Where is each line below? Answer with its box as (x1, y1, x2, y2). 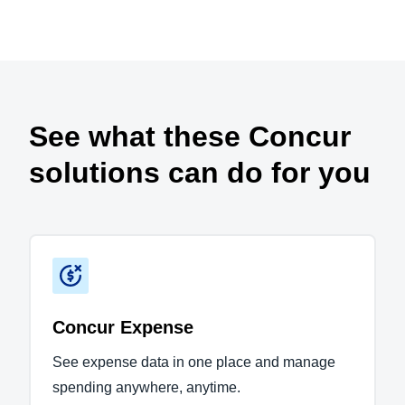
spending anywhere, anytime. (52, 379, 240, 395)
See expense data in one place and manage (52, 353, 335, 370)
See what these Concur (29, 119, 351, 153)
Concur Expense (52, 316, 193, 337)
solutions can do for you (29, 155, 371, 189)
